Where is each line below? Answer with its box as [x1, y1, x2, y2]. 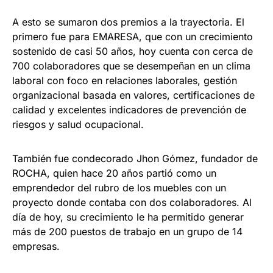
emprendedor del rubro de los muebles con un [12, 182, 226, 194]
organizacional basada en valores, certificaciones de [12, 89, 255, 102]
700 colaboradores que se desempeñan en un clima [12, 60, 250, 73]
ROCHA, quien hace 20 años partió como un [12, 167, 216, 180]
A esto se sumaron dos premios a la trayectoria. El [12, 16, 244, 29]
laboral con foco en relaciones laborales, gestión [12, 74, 237, 87]
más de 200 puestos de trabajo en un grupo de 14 [12, 225, 243, 238]
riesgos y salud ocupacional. [12, 118, 144, 131]
